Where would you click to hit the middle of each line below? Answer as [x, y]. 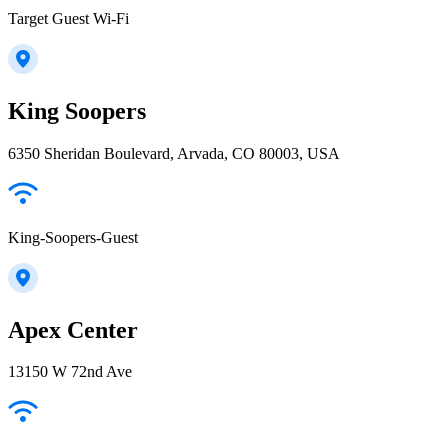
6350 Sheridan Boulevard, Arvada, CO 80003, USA [174, 153]
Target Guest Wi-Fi [68, 18]
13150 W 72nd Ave [70, 372]
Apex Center [73, 329]
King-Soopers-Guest [73, 237]
